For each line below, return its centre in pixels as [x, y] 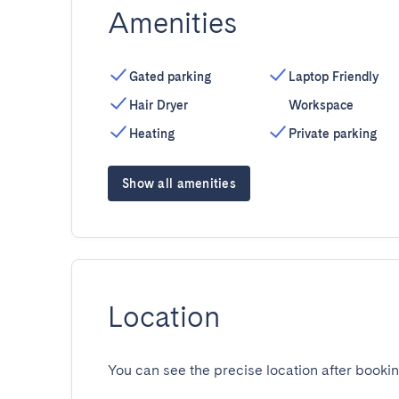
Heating [152, 134]
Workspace [321, 105]
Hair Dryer [159, 105]
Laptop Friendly [333, 77]
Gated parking [170, 77]
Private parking [332, 134]
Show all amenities [179, 183]
